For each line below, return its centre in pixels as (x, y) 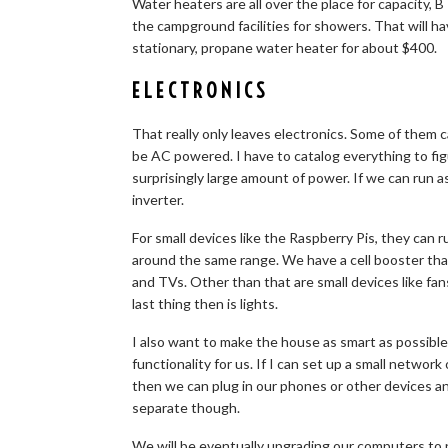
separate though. (186, 407)
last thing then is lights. (205, 303)
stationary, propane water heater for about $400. (284, 47)
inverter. (158, 199)
